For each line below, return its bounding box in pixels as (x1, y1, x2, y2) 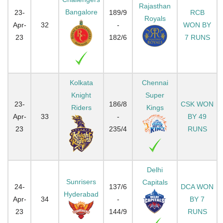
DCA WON (181, 182, 214, 191)
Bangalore (65, 7, 98, 16)
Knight (71, 91, 91, 99)
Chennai (141, 78, 168, 87)
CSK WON (181, 100, 214, 108)
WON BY (183, 20, 211, 29)
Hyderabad (64, 190, 99, 198)
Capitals (142, 178, 168, 186)
